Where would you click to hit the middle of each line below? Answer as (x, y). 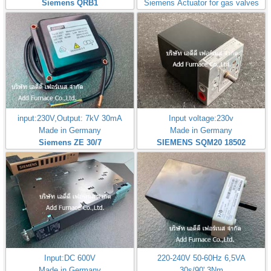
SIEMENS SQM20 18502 (201, 143)
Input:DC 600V (70, 258)
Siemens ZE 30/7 (70, 143)
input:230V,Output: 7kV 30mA (70, 119)
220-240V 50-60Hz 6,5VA (201, 258)
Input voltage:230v (201, 119)
